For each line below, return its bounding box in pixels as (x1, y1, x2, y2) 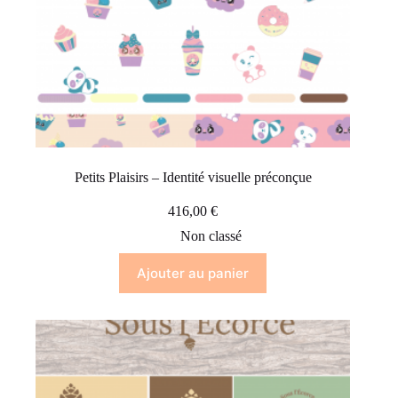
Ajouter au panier (137, 265, 250, 283)
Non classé (179, 228, 242, 244)
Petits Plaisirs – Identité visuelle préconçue (74, 170, 312, 186)
